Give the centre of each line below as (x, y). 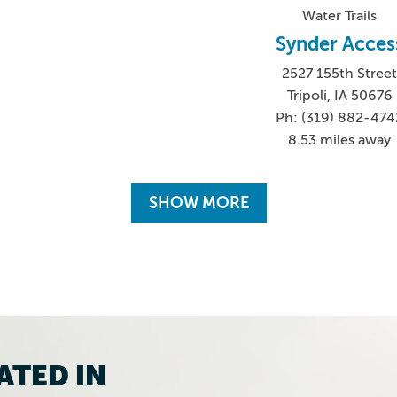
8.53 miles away (340, 140)
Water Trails (340, 16)
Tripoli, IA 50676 (339, 95)
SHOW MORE (198, 203)
